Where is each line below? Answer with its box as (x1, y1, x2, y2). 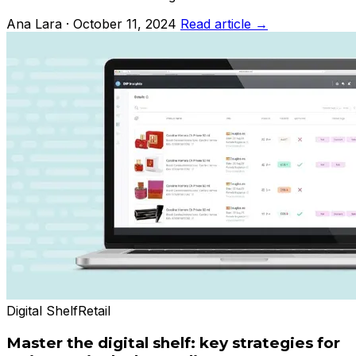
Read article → (180, 16, 268, 33)
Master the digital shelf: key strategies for (6, 334, 340, 353)
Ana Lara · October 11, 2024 (6, 16, 176, 33)
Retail (78, 303, 110, 319)
